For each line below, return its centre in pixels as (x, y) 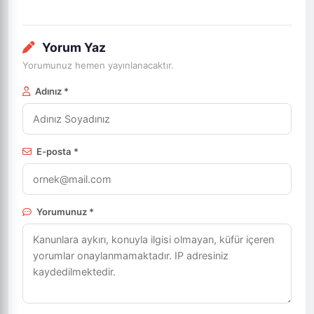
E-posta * (56, 151)
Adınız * (51, 91)
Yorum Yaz (73, 47)
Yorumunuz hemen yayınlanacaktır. (98, 65)
